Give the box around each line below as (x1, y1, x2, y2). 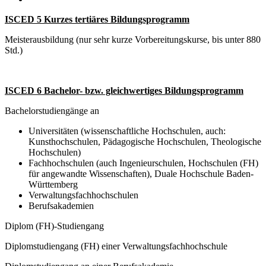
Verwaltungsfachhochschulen (28, 190, 138, 201)
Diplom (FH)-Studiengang (5, 221, 104, 232)
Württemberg (28, 179, 78, 190)
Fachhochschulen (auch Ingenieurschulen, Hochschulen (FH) (28, 158, 258, 169)
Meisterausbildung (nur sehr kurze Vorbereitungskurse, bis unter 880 (5, 34, 261, 45)
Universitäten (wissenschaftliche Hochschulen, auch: (28, 126, 226, 137)
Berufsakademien (28, 201, 94, 211)
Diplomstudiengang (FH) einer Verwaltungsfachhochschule (5, 241, 227, 252)
